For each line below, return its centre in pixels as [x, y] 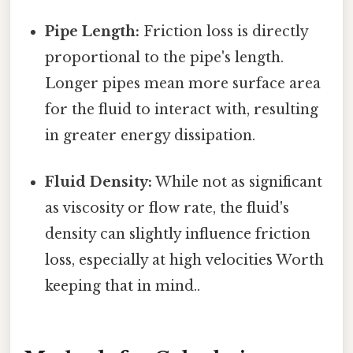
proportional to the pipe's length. [165, 57]
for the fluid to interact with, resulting [182, 109]
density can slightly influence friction [178, 234]
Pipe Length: [93, 31]
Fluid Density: [99, 182]
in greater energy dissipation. [150, 135]
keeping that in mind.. [123, 286]
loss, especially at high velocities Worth [185, 260]
